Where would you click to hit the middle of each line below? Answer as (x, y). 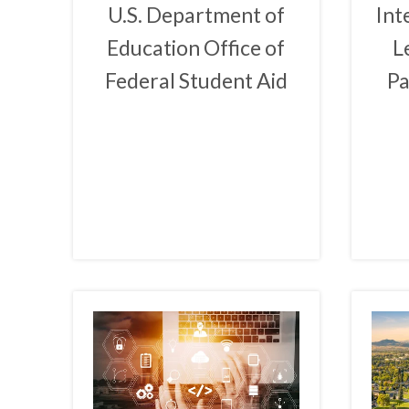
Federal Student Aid (196, 81)
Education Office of (196, 48)
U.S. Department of (196, 15)
